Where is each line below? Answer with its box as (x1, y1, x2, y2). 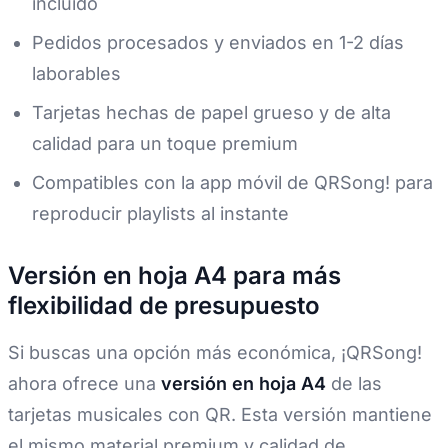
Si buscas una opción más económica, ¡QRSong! (8, 342, 422, 364)
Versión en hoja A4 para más (8, 261, 341, 291)
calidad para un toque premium (32, 133, 298, 155)
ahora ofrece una (8, 373, 161, 395)
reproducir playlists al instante (32, 203, 289, 225)
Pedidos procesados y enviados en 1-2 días (32, 32, 404, 54)
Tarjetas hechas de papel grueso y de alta (32, 102, 391, 124)
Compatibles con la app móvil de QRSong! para (32, 172, 433, 194)
